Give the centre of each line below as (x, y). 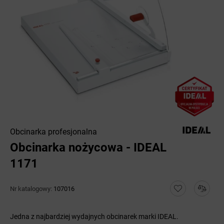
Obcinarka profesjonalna (53, 132)
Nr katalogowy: (32, 188)
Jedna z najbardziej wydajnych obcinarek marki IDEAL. (94, 216)
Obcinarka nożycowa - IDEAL (88, 147)
